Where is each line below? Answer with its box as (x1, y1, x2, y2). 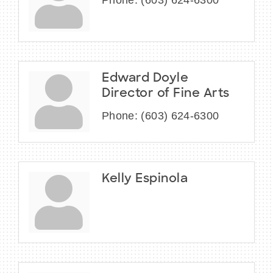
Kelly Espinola (102, 173, 188, 186)
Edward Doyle (102, 73, 188, 85)
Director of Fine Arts (102, 88, 230, 101)
